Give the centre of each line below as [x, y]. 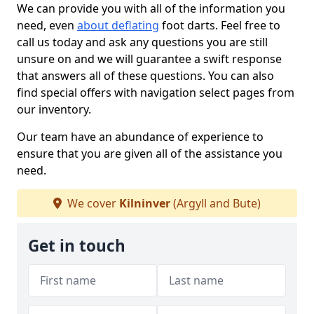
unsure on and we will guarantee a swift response [149, 59]
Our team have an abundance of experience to [140, 137]
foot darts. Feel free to [220, 25]
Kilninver [145, 203]
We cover [92, 203]
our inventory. [54, 109]
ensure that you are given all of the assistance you [150, 153]
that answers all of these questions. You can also [145, 76]
